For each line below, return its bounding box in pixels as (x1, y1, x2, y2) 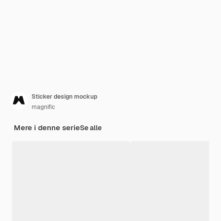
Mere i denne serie (14, 123, 80, 133)
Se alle (80, 123, 102, 133)
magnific (32, 103, 55, 111)
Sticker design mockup (32, 93, 97, 101)
